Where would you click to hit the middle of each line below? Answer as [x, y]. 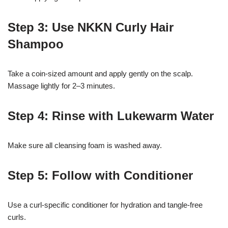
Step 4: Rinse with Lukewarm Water [111, 116]
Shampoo [36, 44]
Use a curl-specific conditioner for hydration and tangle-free [105, 205]
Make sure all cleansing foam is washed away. [85, 146]
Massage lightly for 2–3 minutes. [61, 86]
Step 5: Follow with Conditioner [100, 176]
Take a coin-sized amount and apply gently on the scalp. [100, 74]
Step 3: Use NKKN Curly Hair [91, 27]
